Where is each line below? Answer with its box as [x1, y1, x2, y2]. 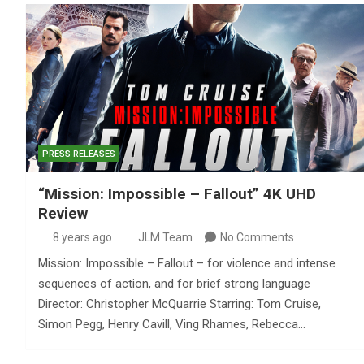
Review [38, 204, 88, 223]
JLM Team [138, 231, 193, 245]
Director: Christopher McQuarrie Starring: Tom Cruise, [38, 297, 321, 312]
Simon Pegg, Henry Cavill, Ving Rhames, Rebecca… [38, 317, 305, 332]
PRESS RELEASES [42, 149, 115, 160]
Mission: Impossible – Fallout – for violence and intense [38, 256, 336, 271]
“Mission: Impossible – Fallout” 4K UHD [38, 184, 316, 204]
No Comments [220, 231, 294, 245]
